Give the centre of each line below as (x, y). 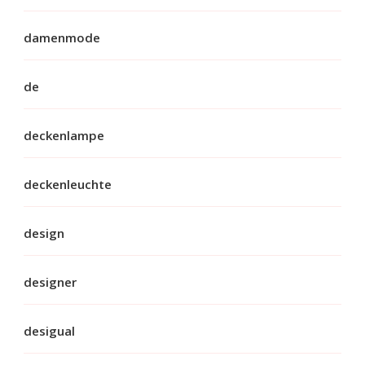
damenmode (62, 37)
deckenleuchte (68, 184)
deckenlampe (64, 135)
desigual (49, 330)
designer (50, 281)
